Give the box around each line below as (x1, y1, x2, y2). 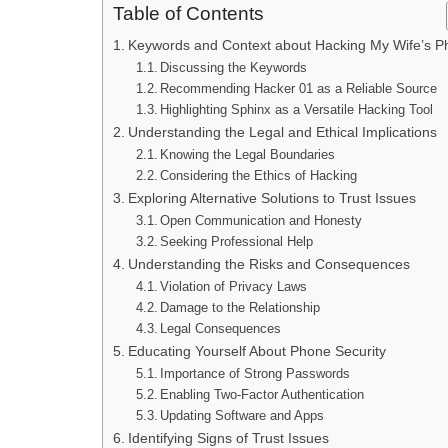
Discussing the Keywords (160, 60, 308, 76)
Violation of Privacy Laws (160, 279, 308, 295)
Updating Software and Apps (160, 408, 325, 424)
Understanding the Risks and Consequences (127, 256, 410, 273)
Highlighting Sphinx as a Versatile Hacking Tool (160, 102, 434, 118)
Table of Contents (113, 3, 264, 25)
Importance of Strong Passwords (160, 366, 351, 382)
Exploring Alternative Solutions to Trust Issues (127, 190, 416, 207)
